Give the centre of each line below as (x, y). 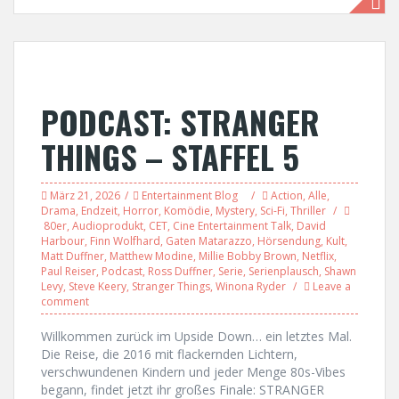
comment (65, 301)
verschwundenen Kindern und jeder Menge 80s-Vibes (193, 372)
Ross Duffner (180, 271)
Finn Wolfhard (125, 241)
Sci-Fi (273, 211)
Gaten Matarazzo (209, 241)
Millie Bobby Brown (248, 256)
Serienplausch (284, 271)
